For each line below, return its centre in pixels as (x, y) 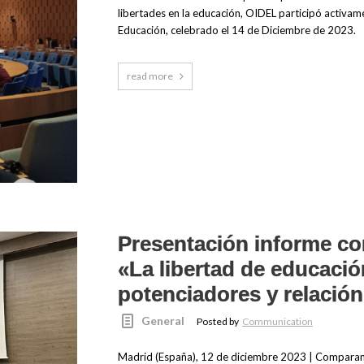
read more (149, 76)
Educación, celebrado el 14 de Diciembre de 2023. (236, 30)
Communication (278, 322)
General (163, 321)
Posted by (219, 322)
